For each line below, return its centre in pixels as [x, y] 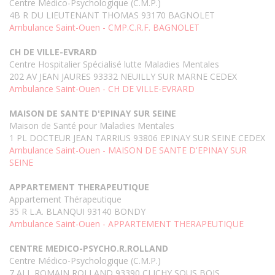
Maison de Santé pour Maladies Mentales [92, 126]
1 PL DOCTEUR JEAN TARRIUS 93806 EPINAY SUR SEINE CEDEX [137, 138]
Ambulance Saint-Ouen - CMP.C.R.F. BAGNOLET [104, 28]
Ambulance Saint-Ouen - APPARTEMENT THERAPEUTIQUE [126, 224]
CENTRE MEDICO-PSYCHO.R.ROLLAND [89, 249]
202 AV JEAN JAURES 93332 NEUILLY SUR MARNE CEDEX [123, 77]
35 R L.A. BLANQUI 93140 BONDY [77, 212]
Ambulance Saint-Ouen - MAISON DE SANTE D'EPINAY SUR [128, 150]
